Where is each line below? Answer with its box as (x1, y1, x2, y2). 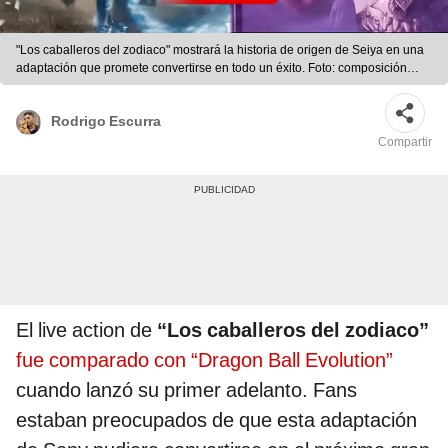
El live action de (16, 318, 157, 343)
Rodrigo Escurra (51, 112, 161, 129)
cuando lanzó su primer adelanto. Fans (16, 378, 357, 403)
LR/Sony (16, 79, 63, 94)
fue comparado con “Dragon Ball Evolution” (16, 348, 393, 373)
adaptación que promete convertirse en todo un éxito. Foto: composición (16, 61, 407, 76)
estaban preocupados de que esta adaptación (16, 408, 417, 433)
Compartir (378, 135, 432, 150)
